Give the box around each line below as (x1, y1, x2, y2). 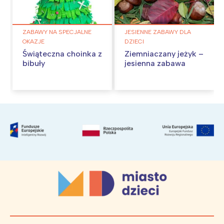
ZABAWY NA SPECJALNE (22, 28, 91, 35)
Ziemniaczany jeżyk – (124, 48, 203, 58)
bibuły (22, 58, 45, 68)
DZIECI (124, 37, 144, 45)
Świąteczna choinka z (22, 48, 102, 58)
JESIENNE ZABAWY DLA (124, 28, 191, 35)
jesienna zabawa (124, 58, 185, 68)
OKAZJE (22, 37, 44, 45)
